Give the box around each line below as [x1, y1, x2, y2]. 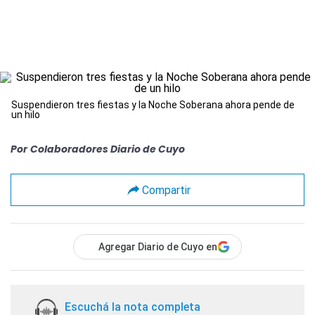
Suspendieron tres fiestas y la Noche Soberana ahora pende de [11, 99, 295, 110]
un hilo [11, 109, 40, 120]
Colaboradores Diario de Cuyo [30, 142, 185, 156]
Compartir [141, 183, 191, 197]
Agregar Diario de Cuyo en [98, 241, 217, 252]
